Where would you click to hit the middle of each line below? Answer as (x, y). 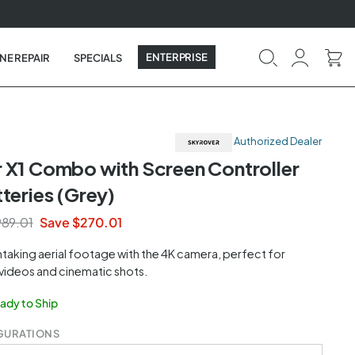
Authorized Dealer (277, 141)
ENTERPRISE (177, 57)
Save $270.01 (80, 223)
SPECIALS (98, 58)
